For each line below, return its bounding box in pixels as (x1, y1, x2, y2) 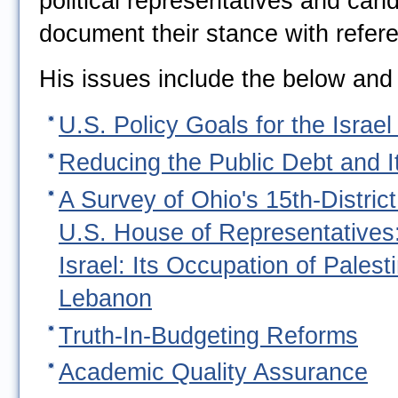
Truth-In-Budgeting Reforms (59, 322, 358, 349)
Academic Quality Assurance (59, 359, 368, 386)
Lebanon (59, 284, 152, 312)
